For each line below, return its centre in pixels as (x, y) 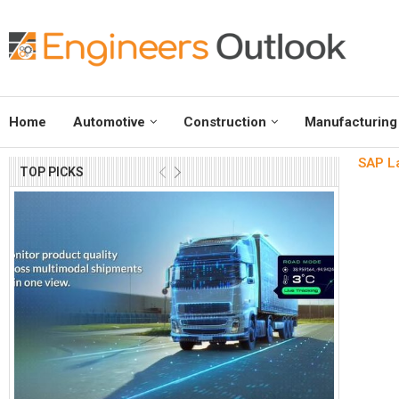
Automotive (109, 122)
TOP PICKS (52, 172)
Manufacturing (351, 122)
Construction (225, 122)
